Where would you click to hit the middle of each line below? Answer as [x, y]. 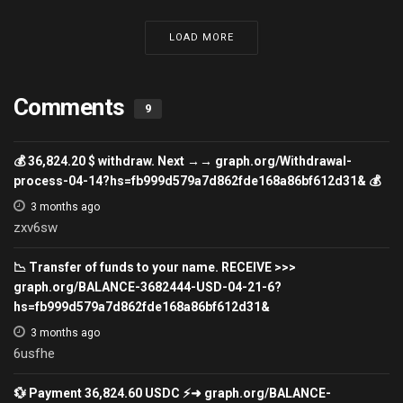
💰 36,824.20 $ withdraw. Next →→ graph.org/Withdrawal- [183, 161]
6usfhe [34, 353]
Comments [72, 107]
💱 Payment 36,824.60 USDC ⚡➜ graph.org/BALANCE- [172, 393]
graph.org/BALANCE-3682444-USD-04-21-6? [148, 287]
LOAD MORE [201, 37]
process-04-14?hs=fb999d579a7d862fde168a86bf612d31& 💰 [197, 180]
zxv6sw [36, 227]
